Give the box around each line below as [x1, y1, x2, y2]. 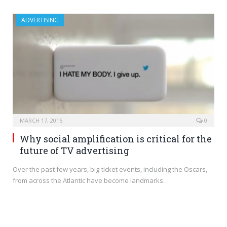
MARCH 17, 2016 [20, 116, 62, 124]
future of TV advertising [20, 144, 129, 157]
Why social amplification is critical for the [20, 132, 212, 145]
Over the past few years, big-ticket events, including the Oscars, [13, 164, 207, 174]
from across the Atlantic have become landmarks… [13, 175, 169, 185]
